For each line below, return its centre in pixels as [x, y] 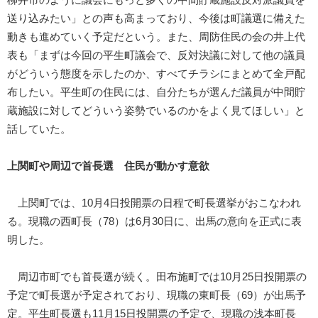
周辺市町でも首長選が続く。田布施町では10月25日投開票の [157, 277]
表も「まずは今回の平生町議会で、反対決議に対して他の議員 [156, 56]
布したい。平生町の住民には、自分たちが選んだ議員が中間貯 [156, 93]
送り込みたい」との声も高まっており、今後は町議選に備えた [156, 19]
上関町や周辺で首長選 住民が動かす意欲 [108, 166]
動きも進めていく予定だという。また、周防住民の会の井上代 [156, 37]
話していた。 [39, 130]
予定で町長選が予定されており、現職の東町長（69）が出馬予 [157, 296]
